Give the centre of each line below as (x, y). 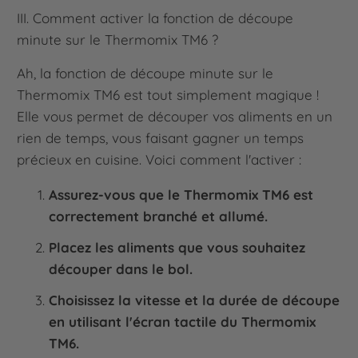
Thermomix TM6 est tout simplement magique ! (168, 94)
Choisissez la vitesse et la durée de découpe (195, 300)
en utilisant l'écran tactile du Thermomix (183, 321)
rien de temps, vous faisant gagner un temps (161, 137)
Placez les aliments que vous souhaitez (177, 247)
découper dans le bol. (121, 268)
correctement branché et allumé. (159, 216)
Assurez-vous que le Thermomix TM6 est (181, 194)
